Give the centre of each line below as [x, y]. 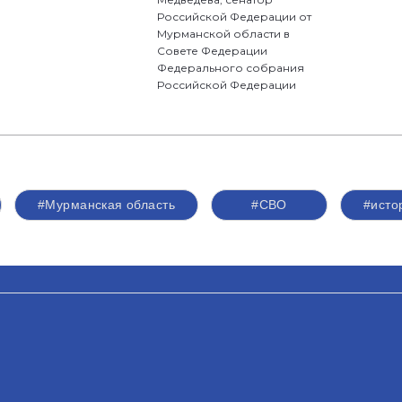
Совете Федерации [213, 51]
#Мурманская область [106, 205]
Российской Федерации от [235, 17]
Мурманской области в [224, 34]
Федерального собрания [231, 68]
